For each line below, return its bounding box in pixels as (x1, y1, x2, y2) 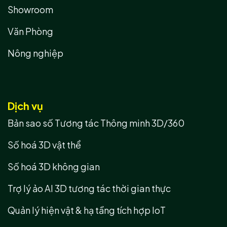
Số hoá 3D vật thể (8, 139, 81, 151)
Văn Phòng (8, 25, 53, 37)
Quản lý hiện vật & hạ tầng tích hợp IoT (8, 204, 166, 216)
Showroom (8, 4, 53, 16)
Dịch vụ (8, 99, 43, 112)
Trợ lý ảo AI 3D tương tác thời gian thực (8, 182, 171, 195)
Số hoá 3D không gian (8, 161, 100, 173)
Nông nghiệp (8, 47, 63, 59)
